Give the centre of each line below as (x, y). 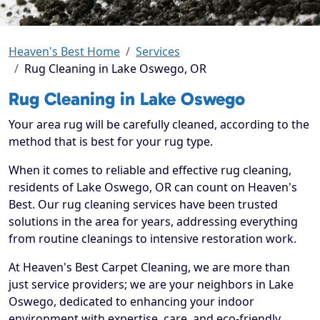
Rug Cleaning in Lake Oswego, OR (115, 69)
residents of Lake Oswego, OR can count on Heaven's (153, 187)
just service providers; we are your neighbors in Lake (151, 285)
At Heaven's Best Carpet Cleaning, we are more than (149, 267)
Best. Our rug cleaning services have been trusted (143, 205)
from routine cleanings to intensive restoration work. (152, 239)
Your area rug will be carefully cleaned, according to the (159, 125)
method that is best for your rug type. (111, 142)
